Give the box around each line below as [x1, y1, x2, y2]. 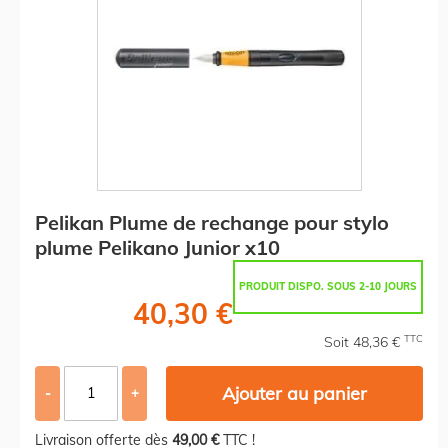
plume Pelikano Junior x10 [35, 234, 280, 260]
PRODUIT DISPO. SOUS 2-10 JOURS [239, 279, 417, 293]
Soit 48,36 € [324, 332, 404, 351]
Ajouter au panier [222, 381, 368, 405]
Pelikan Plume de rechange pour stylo [35, 209, 389, 235]
